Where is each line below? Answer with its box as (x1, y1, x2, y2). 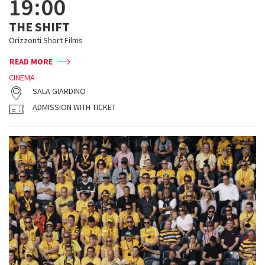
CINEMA (9, 72, 35, 83)
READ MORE (9, 56, 53, 67)
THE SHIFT (9, 18, 70, 35)
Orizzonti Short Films (9, 35, 83, 46)
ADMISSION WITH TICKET (33, 102, 116, 112)
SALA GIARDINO (33, 86, 86, 96)
